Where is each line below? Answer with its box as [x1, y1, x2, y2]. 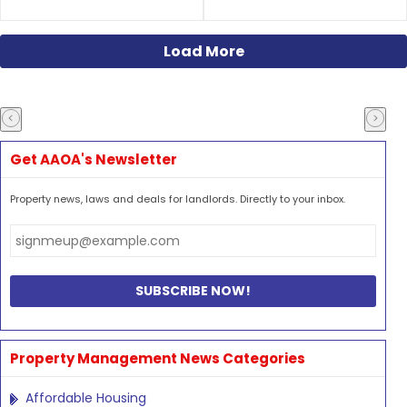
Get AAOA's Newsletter [10, 150, 177, 169]
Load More [163, 41, 244, 62]
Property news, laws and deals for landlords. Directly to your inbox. [10, 192, 345, 206]
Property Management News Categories [10, 349, 305, 368]
